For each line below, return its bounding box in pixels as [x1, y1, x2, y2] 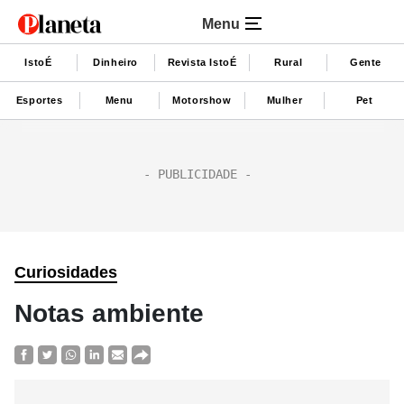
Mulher [266, 94, 303, 106]
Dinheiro [93, 56, 139, 68]
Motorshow [172, 94, 232, 106]
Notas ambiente [14, 299, 204, 327]
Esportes [15, 94, 63, 106]
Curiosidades [14, 263, 117, 281]
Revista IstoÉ [167, 56, 237, 68]
